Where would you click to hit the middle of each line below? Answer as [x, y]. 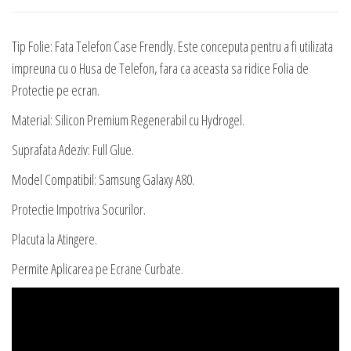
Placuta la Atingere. [54, 239]
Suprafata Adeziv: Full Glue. [73, 150]
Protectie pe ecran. [56, 90]
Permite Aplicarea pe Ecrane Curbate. [98, 269]
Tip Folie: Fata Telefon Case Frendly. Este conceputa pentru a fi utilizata [172, 46]
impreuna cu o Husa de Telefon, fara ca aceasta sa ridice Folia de [160, 68]
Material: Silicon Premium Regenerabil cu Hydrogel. [128, 120]
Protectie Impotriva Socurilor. [79, 209]
